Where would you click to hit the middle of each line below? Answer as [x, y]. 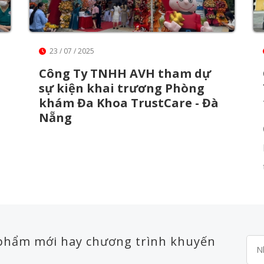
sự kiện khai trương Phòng [122, 88]
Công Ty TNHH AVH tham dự [125, 73]
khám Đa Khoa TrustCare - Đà [129, 103]
